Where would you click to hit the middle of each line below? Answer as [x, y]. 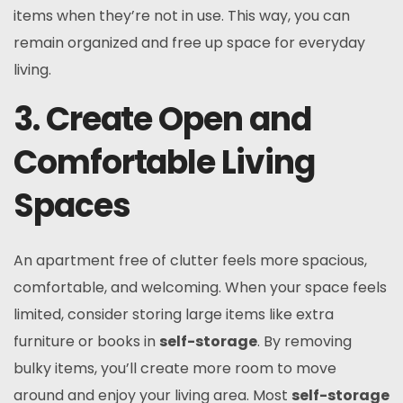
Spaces [72, 206]
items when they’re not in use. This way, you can [182, 16]
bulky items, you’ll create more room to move [175, 368]
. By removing [304, 341]
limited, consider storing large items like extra [174, 314]
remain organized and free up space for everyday [189, 43]
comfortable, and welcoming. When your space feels [200, 287]
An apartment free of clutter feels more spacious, [190, 260]
